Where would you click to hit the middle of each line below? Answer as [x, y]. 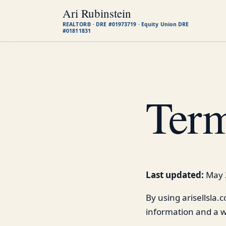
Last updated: [175, 175]
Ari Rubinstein [97, 13]
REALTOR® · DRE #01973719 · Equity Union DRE [126, 24]
